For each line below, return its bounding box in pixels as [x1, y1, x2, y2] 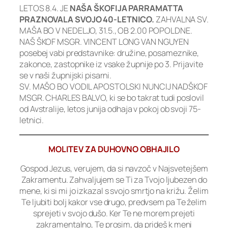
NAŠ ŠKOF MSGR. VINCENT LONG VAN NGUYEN [19, 36, 189, 48]
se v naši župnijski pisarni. [19, 70, 112, 81]
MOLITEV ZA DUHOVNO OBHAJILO [48, 143, 180, 155]
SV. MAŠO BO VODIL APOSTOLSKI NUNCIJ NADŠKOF [19, 81, 208, 93]
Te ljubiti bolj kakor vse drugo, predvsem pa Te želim [21, 196, 207, 208]
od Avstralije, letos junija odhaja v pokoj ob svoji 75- [19, 103, 201, 115]
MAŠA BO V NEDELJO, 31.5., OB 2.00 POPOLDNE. [19, 25, 192, 37]
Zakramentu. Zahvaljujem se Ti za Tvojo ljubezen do [21, 174, 207, 186]
